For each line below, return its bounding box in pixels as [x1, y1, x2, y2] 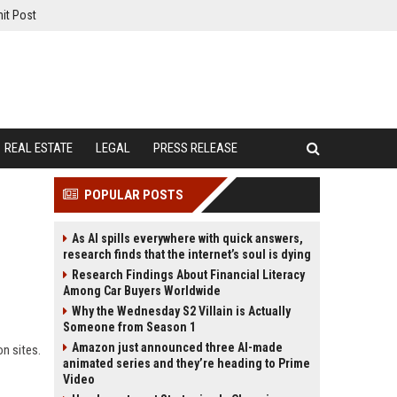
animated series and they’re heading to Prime [63, 356, 310, 370]
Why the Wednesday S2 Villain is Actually [72, 304, 291, 318]
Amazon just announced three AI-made [72, 340, 283, 354]
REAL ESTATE [4, 140, 73, 156]
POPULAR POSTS [84, 187, 183, 203]
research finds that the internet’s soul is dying [63, 247, 311, 261]
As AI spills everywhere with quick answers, [72, 231, 303, 245]
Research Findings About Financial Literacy [72, 268, 305, 282]
